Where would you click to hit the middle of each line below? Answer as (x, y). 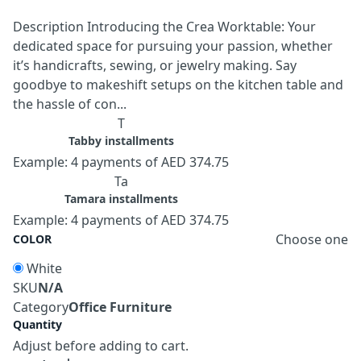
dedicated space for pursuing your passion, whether (173, 46)
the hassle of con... (70, 104)
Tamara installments (121, 198)
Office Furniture (120, 307)
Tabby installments (121, 140)
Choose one (312, 239)
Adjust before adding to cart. (101, 345)
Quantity (37, 324)
